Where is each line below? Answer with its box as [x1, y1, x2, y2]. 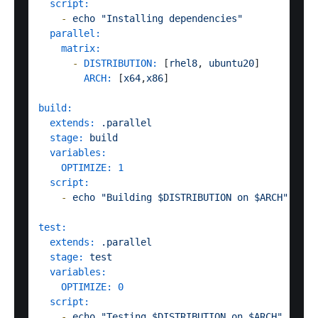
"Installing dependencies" [101, 13, 243, 25]
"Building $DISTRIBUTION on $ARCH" [101, 192, 288, 204]
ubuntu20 [209, 57, 254, 70]
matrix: [61, 43, 101, 55]
